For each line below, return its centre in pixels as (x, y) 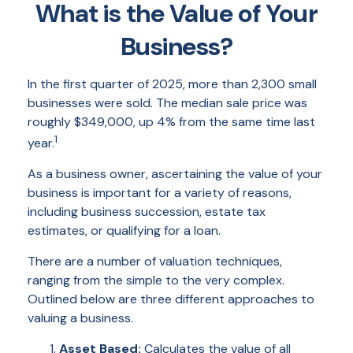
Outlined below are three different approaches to (171, 299)
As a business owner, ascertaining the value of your (175, 174)
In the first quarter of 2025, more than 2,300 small (172, 84)
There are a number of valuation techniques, (155, 262)
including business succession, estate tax (147, 212)
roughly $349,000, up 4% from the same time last (171, 122)
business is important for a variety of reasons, (160, 193)
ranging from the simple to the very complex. (156, 281)
